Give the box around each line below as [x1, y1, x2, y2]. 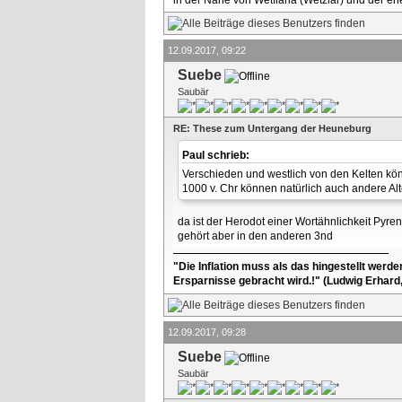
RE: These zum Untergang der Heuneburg [173, 122, 371, 134]
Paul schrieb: [182, 148, 252, 162]
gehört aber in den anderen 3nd [178, 230, 333, 243]
